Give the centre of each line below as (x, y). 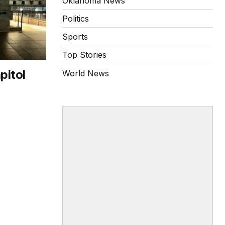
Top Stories (84, 55)
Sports (75, 37)
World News (86, 73)
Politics (76, 18)
